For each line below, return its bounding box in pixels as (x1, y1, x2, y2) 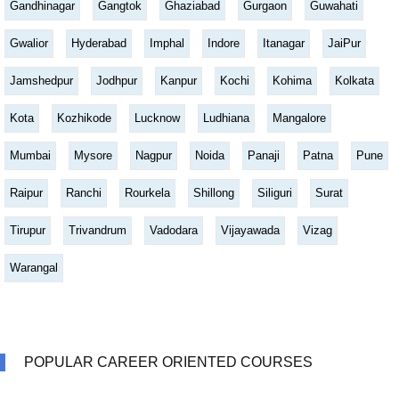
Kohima (273, 74, 312, 88)
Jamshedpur (10, 74, 73, 88)
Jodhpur (96, 74, 137, 88)
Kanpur (160, 74, 197, 88)
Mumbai (10, 149, 51, 163)
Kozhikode (57, 111, 111, 126)
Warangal (10, 261, 58, 275)
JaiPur (328, 37, 361, 51)
